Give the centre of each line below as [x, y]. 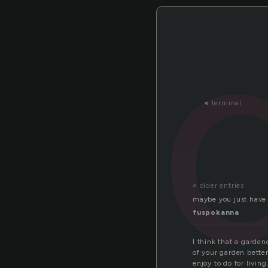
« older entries [218, 186]
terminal [227, 103]
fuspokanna [216, 213]
